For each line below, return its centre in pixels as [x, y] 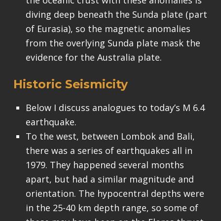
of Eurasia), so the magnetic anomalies [108, 28]
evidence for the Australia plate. [93, 57]
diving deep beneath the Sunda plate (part [116, 14]
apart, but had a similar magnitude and [110, 179]
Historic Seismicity [70, 84]
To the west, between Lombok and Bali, [110, 136]
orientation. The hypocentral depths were [115, 193]
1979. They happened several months [105, 165]
